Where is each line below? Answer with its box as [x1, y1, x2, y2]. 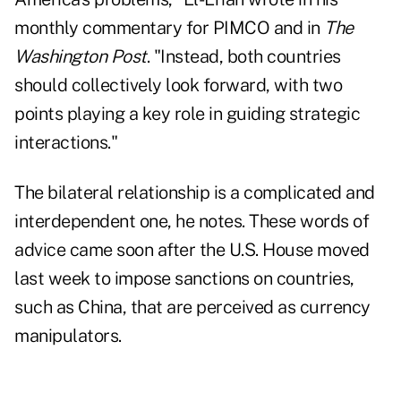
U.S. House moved [228, 239, 370, 261]
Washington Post [14, 46, 147, 68]
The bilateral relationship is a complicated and [14, 182, 375, 204]
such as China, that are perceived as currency [14, 296, 371, 319]
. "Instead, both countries [146, 46, 341, 68]
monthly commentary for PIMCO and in [14, 17, 324, 39]
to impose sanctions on [94, 268, 272, 290]
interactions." [14, 132, 117, 154]
